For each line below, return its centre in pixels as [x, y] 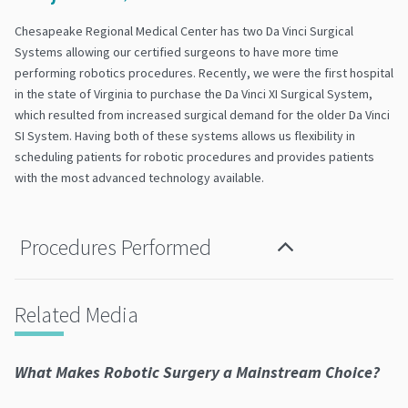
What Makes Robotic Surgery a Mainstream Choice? [197, 372]
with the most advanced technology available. [139, 178]
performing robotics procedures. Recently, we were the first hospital [204, 73]
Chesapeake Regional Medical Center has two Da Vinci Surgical [184, 31]
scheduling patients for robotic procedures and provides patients [194, 157]
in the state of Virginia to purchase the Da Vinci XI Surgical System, [194, 94]
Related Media [76, 315]
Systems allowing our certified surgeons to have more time [177, 52]
